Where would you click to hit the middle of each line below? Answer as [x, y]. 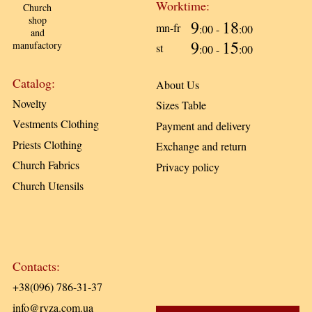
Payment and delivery [203, 125]
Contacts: [36, 266]
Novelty [30, 103]
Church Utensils [48, 185]
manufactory [37, 45]
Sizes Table [181, 105]
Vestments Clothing [56, 124]
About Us [178, 84]
